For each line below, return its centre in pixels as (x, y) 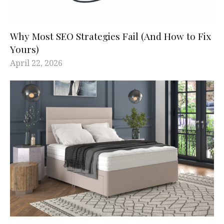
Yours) (24, 49)
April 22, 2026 (36, 63)
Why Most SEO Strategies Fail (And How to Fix (110, 36)
